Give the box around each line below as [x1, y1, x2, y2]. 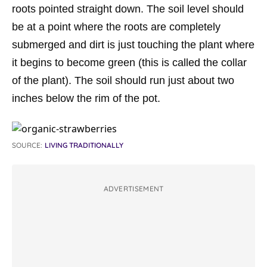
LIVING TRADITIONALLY [45, 141, 123, 150]
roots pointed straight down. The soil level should [12, 3, 244, 15]
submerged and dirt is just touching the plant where [12, 39, 254, 51]
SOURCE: [12, 141, 42, 150]
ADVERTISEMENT [103, 184, 164, 193]
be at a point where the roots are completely [12, 21, 221, 33]
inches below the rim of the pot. [12, 92, 160, 104]
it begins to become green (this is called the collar [12, 57, 247, 69]
